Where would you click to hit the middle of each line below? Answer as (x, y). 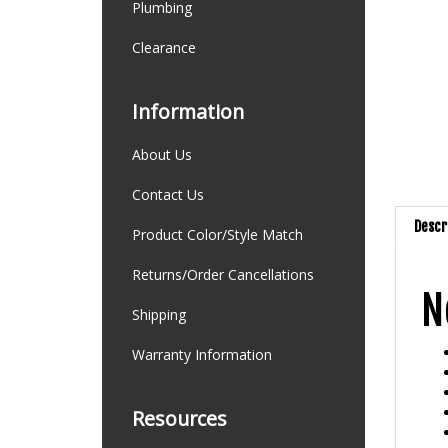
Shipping (159, 314)
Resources (179, 418)
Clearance (164, 47)
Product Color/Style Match (217, 234)
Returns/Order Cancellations (223, 274)
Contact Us (168, 194)
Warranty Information (202, 354)
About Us (162, 154)
